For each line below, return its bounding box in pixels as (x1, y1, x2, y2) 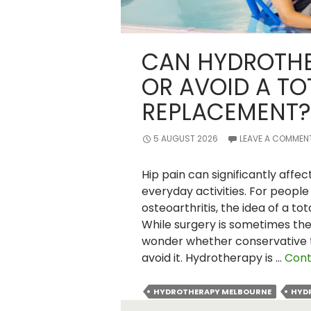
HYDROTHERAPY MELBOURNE (153, 286, 271, 297)
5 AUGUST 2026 (153, 133, 218, 144)
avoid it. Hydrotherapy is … (141, 250, 285, 266)
